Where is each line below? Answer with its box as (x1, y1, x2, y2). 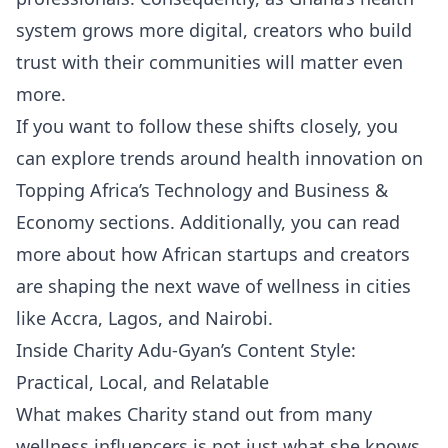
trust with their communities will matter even (16, 50, 403, 75)
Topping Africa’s (16, 178, 155, 203)
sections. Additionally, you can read (94, 210, 400, 235)
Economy (16, 210, 94, 235)
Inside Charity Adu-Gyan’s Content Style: (16, 338, 356, 363)
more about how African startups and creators (16, 242, 410, 267)
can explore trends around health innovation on (16, 146, 423, 171)
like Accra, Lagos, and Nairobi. (16, 306, 273, 331)
